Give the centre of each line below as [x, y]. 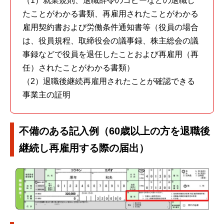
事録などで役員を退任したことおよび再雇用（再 [110, 54]
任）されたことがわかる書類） [78, 67]
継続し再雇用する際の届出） [84, 148]
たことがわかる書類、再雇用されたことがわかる [110, 13]
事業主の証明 [46, 94]
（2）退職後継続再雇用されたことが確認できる [108, 81]
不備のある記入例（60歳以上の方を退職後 [114, 131]
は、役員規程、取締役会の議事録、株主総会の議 [110, 40]
